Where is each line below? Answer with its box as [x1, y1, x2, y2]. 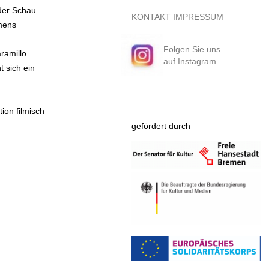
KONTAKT [131, 12, 171, 22]
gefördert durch [131, 121, 190, 131]
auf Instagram [163, 56, 216, 66]
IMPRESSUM [172, 12, 223, 22]
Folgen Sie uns [163, 44, 220, 54]
